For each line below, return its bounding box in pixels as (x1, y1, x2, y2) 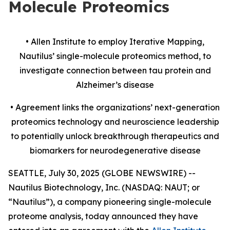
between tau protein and (109, 65, 211, 75)
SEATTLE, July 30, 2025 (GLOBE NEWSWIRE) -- (8, 168, 196, 178)
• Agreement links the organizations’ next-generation (10, 102, 220, 112)
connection (66, 65, 110, 75)
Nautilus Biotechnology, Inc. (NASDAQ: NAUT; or (8, 182, 200, 193)
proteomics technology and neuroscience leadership (11, 117, 219, 127)
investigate (19, 65, 66, 75)
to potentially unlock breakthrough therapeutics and (11, 131, 219, 141)
